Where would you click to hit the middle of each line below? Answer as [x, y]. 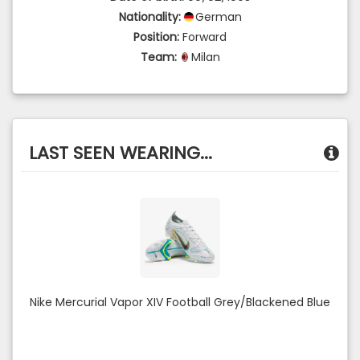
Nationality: [149, 17]
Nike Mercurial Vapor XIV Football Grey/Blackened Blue [180, 302]
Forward [205, 37]
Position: [156, 37]
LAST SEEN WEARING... [121, 153]
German [218, 17]
